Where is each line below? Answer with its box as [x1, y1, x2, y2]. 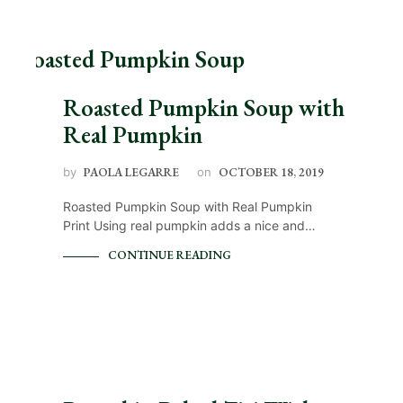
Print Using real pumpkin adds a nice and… [63, 218, 316, 234]
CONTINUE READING [108, 247, 231, 264]
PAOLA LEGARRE [84, 165, 179, 181]
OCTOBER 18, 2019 [219, 165, 324, 181]
